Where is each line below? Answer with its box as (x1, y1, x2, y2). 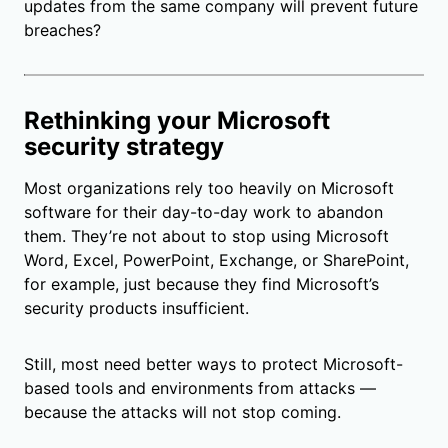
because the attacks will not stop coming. (24, 401, 341, 422)
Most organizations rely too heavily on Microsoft (24, 177, 394, 198)
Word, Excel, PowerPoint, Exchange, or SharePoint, (24, 249, 409, 270)
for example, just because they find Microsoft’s (24, 273, 379, 294)
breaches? (24, 19, 101, 40)
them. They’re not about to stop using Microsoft (24, 225, 389, 246)
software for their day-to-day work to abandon (24, 201, 383, 222)
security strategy (24, 131, 224, 161)
